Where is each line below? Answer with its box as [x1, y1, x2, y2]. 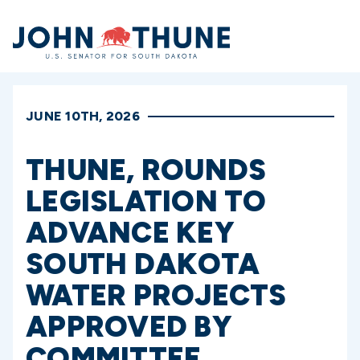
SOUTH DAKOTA [26, 247, 260, 281]
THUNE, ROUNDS [26, 153, 267, 187]
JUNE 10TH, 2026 [26, 108, 140, 124]
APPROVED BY [26, 309, 232, 344]
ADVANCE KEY [26, 215, 235, 250]
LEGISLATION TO [26, 184, 267, 219]
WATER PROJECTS [26, 278, 287, 313]
